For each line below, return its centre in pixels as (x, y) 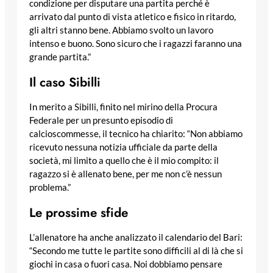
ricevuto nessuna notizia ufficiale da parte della (123, 147)
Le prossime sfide (79, 213)
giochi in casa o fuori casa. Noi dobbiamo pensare (126, 264)
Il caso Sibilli (67, 82)
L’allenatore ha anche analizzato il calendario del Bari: (136, 238)
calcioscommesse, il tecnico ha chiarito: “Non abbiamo (136, 134)
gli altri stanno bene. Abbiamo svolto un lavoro (121, 30)
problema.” (50, 188)
